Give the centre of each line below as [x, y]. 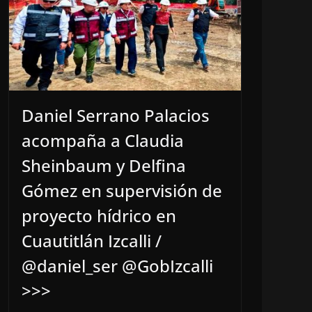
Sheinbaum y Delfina [104, 166]
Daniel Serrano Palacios [116, 116]
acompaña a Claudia [103, 141]
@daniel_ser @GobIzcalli [117, 266]
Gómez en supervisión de [122, 191]
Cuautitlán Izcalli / [92, 241]
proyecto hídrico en [99, 216]
